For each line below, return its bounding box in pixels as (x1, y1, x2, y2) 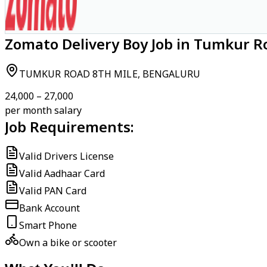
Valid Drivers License (19, 150, 114, 163)
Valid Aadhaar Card (19, 167, 105, 180)
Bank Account (19, 201, 80, 215)
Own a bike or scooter (19, 236, 117, 249)
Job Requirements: (5, 117, 134, 136)
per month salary (5, 104, 82, 117)
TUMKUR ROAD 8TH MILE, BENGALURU (19, 67, 201, 80)
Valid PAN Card (19, 184, 86, 197)
